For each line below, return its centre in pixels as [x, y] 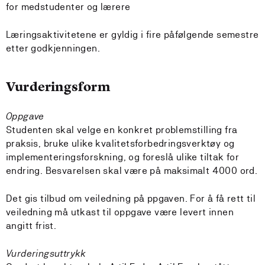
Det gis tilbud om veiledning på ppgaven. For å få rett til [131, 198]
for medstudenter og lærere [68, 7]
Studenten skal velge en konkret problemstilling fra [122, 130]
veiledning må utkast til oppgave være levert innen [120, 212]
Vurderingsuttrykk [46, 253]
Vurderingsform [58, 87]
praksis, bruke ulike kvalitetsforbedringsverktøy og [120, 143]
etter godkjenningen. [53, 48]
